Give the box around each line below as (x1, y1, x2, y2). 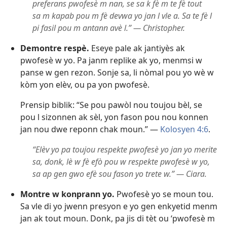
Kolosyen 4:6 (160, 124, 208, 135)
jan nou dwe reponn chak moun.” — (20, 124, 160, 135)
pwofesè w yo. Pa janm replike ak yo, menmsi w (20, 55, 202, 66)
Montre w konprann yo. (20, 188, 115, 200)
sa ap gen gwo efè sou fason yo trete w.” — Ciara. (32, 168, 207, 180)
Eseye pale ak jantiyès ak (89, 43, 185, 54)
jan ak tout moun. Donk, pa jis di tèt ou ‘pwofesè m (20, 213, 215, 224)
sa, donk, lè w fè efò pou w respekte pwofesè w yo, (32, 156, 210, 168)
